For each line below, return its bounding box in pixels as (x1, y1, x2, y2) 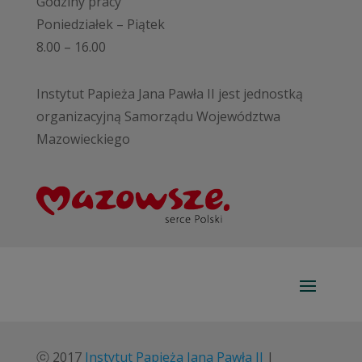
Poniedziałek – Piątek (36, 15, 165, 33)
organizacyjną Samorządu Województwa (36, 107, 280, 125)
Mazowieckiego (36, 129, 130, 148)
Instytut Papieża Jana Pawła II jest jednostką (36, 84, 303, 103)
